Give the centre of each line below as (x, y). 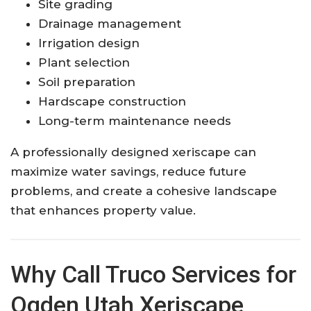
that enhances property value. (103, 210)
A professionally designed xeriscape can (133, 152)
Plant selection (84, 62)
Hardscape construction (112, 101)
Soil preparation (87, 82)
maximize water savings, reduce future (128, 171)
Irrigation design (89, 43)
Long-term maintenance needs (135, 120)
